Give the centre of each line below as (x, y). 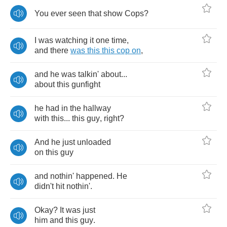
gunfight (86, 84)
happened (94, 176)
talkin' (88, 74)
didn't (44, 186)
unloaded (94, 142)
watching (71, 40)
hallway (97, 108)
